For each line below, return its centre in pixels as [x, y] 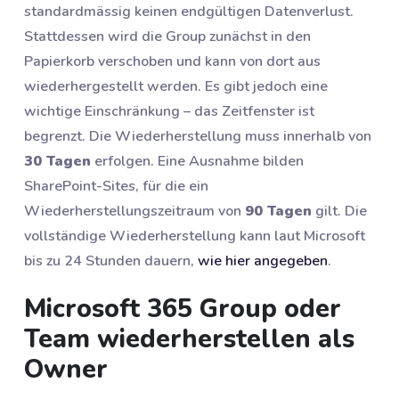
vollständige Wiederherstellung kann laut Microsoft [195, 236]
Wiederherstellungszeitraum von [134, 212]
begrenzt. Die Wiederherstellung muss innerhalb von [198, 137]
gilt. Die [339, 212]
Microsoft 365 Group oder [183, 308]
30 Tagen [57, 162]
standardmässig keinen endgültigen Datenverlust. [189, 12]
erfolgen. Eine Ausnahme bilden [197, 162]
